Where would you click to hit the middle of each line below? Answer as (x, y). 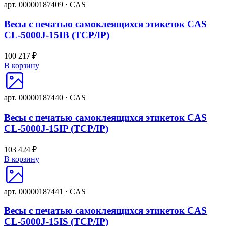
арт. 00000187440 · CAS (45, 98)
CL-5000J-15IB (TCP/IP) (57, 35)
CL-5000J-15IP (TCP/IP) (56, 128)
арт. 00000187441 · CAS (45, 191)
